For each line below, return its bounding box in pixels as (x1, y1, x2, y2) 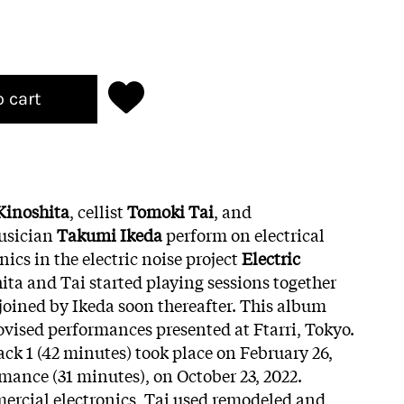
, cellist (69, 198, 124, 223)
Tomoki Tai (124, 198, 214, 223)
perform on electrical (166, 222, 325, 246)
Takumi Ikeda (53, 222, 166, 246)
